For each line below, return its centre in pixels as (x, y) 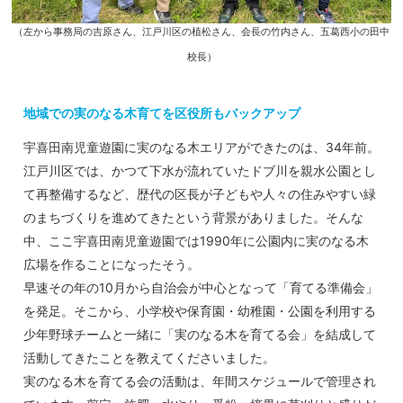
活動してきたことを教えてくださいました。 (149, 358)
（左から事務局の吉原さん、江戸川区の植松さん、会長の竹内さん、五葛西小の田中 (201, 32)
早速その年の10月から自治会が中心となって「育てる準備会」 (201, 288)
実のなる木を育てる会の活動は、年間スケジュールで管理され (200, 381)
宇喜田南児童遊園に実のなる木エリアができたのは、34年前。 (201, 148)
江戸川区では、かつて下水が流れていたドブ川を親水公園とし (200, 171)
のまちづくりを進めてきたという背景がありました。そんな (193, 218)
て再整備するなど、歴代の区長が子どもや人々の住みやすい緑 (200, 194)
